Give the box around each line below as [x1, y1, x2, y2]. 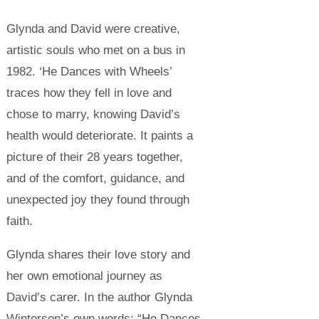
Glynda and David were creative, [6, 21, 180, 36]
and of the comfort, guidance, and [6, 171, 184, 185]
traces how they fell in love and [6, 85, 172, 100]
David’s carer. [6, 290, 84, 304]
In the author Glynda [83, 290, 192, 304]
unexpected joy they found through [6, 192, 189, 206]
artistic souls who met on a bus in [6, 43, 185, 57]
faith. [6, 214, 33, 228]
